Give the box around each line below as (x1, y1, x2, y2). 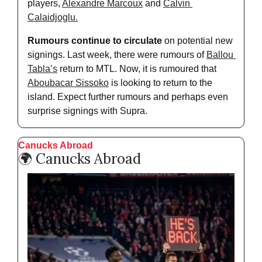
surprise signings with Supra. (27, 106, 150, 116)
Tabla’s (27, 64, 57, 74)
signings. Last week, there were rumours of (27, 50, 206, 60)
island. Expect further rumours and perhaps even (27, 92, 228, 102)
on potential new (162, 36, 233, 46)
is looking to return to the (109, 78, 212, 88)
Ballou (206, 50, 233, 60)
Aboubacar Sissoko (27, 78, 109, 88)
